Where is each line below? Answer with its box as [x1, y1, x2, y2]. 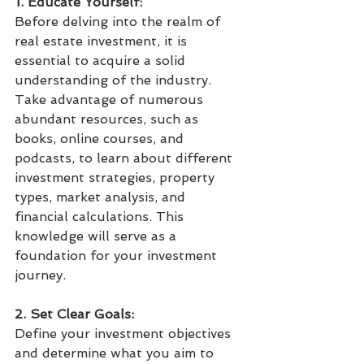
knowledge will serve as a [15, 228, 180, 245]
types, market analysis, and [15, 189, 189, 206]
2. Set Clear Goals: [15, 306, 134, 323]
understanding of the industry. [15, 72, 215, 89]
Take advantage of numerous [15, 92, 207, 108]
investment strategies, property [15, 170, 219, 186]
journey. [15, 267, 66, 284]
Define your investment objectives [15, 326, 235, 342]
